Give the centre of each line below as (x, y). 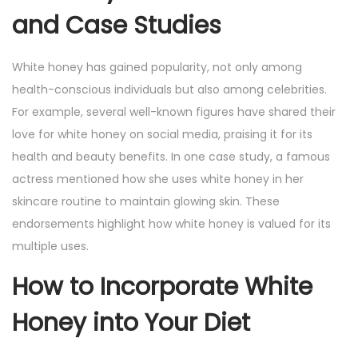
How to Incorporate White (162, 287)
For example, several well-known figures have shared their (174, 112)
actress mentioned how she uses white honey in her (158, 179)
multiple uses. (50, 247)
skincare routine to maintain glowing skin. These (146, 202)
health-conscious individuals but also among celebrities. (169, 90)
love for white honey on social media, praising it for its (162, 135)
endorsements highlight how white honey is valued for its (171, 224)
